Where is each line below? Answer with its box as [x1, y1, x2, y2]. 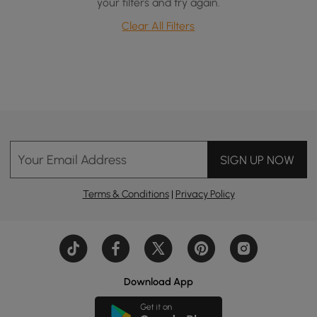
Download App [124, 275, 193, 288]
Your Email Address [18, 151, 127, 167]
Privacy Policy [175, 188, 235, 201]
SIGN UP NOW [219, 152, 294, 167]
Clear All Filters [122, 19, 195, 33]
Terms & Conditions [82, 188, 169, 201]
